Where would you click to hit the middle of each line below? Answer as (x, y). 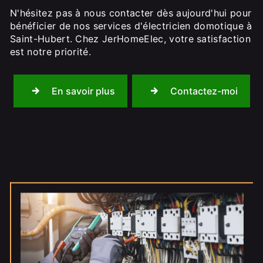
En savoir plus (83, 91)
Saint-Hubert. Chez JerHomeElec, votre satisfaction (131, 39)
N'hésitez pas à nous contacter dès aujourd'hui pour (131, 13)
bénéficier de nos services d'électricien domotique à (131, 26)
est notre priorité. (51, 52)
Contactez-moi (204, 91)
